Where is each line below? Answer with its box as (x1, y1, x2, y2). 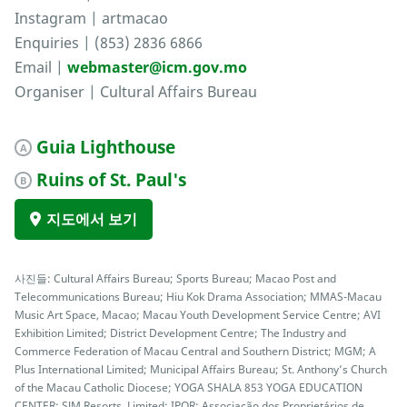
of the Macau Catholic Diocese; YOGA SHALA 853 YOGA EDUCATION (15, 380, 362, 395)
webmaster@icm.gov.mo (67, 57, 247, 78)
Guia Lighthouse (36, 135, 176, 159)
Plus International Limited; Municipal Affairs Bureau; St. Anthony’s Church (15, 362, 387, 377)
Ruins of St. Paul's (36, 168, 187, 192)
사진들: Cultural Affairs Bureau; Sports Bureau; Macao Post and (15, 271, 336, 286)
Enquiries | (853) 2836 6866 (15, 33, 203, 54)
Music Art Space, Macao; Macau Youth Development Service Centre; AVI (15, 307, 381, 323)
